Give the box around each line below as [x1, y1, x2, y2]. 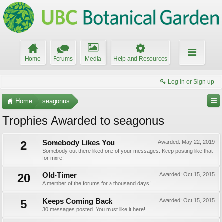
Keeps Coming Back [42, 197, 112, 205]
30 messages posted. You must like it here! [42, 206, 145, 212]
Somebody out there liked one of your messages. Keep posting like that [42, 148, 213, 154]
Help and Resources [113, 55, 167, 62]
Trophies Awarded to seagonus [2, 114, 164, 127]
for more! [42, 155, 64, 161]
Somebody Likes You [42, 139, 115, 147]
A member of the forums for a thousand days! [42, 180, 151, 186]
